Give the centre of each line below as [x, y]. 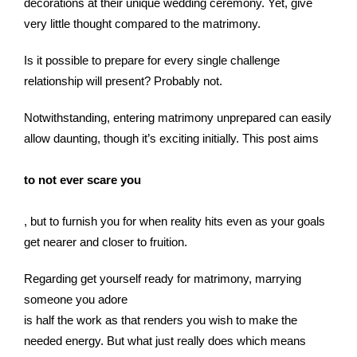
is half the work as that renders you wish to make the [161, 320]
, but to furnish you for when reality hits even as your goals [175, 221]
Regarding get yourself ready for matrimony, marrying [163, 279]
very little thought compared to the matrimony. [142, 24]
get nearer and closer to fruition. [106, 242]
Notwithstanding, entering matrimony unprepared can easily [178, 118]
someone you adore [76, 299]
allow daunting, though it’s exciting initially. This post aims [171, 138]
